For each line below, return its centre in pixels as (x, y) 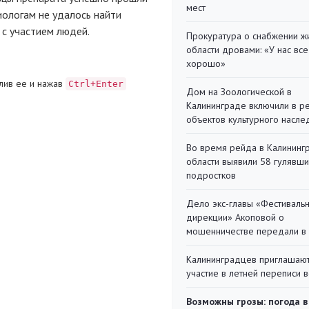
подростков (211, 175)
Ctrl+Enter (96, 83)
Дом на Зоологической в (239, 92)
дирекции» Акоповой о (235, 217)
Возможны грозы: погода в (247, 301)
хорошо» (206, 63)
